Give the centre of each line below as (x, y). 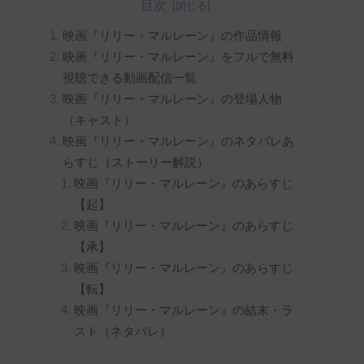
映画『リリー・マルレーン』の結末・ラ (184, 310)
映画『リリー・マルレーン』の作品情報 (172, 35)
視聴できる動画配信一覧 (129, 78)
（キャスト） (99, 120)
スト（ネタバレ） (123, 331)
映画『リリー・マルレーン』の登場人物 (172, 99)
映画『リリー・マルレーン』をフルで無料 (178, 56)
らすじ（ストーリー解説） (135, 162)
